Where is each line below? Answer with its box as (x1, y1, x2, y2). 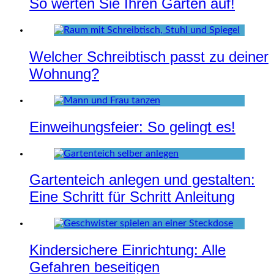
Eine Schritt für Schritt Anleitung (29, 188, 235, 206)
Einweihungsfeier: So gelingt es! (29, 118, 235, 135)
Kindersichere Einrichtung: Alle (29, 242, 226, 259)
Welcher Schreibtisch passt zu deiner (29, 48, 268, 65)
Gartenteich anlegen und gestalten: (29, 171, 255, 188)
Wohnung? (29, 65, 99, 82)
